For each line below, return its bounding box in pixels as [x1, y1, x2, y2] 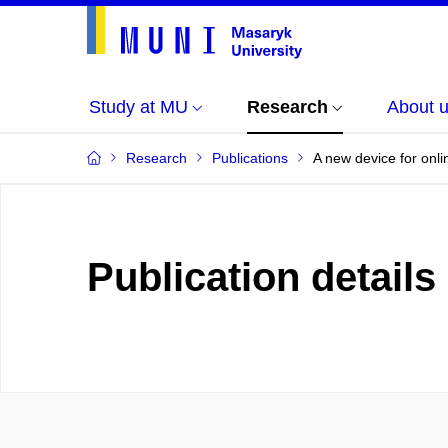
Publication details [87, 255, 436, 299]
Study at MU [89, 97, 188, 117]
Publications [212, 150, 288, 166]
